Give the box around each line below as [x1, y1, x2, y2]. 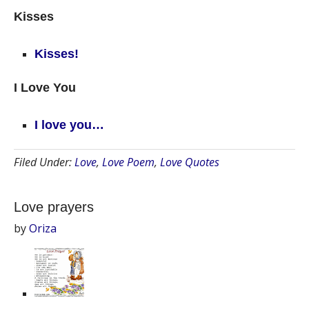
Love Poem [102, 154, 154, 170]
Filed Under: [14, 154, 74, 170]
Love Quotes [160, 154, 219, 170]
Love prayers [14, 199, 94, 215]
